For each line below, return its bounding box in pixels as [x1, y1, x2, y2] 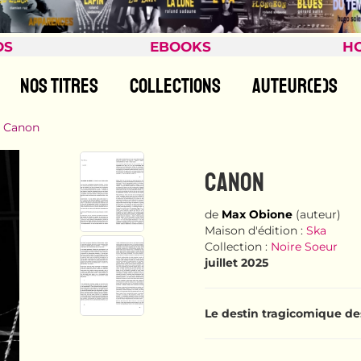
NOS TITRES [19, 73, 98, 99]
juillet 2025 [205, 255, 268, 271]
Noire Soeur [271, 239, 338, 255]
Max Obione [222, 207, 293, 222]
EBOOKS [149, 39, 211, 55]
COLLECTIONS [129, 73, 221, 99]
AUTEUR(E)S [251, 73, 338, 99]
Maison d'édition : [205, 223, 306, 239]
